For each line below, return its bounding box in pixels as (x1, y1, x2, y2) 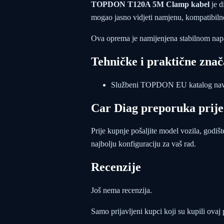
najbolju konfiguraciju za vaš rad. (91, 139, 196, 148)
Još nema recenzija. (91, 186, 152, 195)
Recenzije (91, 160, 141, 174)
